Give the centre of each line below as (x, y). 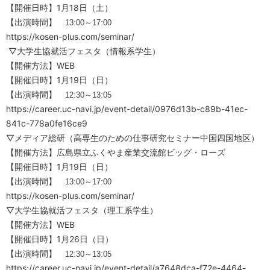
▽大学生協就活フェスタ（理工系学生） (82, 210)
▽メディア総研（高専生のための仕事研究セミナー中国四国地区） (133, 138)
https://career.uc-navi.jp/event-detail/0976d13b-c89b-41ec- (127, 109)
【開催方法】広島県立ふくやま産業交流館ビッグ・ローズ (116, 152)
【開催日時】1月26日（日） (60, 239)
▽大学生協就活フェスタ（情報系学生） (83, 51)
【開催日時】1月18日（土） (59, 8)
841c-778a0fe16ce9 (47, 124)
